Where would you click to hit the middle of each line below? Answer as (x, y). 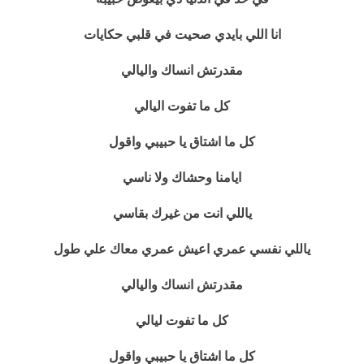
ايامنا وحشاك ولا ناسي (182, 178)
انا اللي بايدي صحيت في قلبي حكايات (182, 35)
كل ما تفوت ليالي (182, 321)
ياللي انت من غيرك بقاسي (182, 213)
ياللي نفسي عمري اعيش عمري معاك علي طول (182, 249)
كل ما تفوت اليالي (182, 106)
